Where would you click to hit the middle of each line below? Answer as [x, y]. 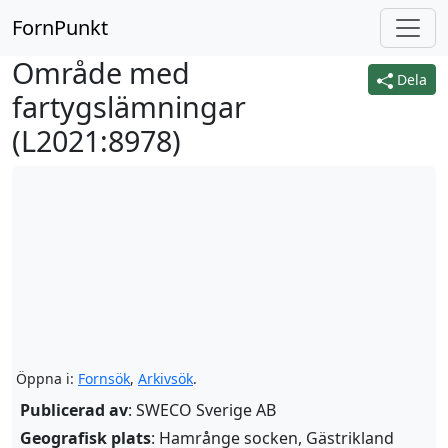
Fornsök [104, 378]
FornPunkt [60, 27]
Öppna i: [47, 378]
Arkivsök [165, 378]
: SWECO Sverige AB [202, 410]
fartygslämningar [129, 106]
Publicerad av [74, 410]
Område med [101, 72]
